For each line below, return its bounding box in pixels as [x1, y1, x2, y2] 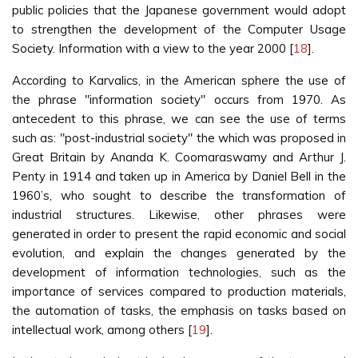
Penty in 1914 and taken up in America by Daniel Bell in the [12, 169, 346, 184]
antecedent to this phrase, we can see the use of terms [12, 111, 346, 126]
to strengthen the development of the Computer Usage [12, 22, 346, 37]
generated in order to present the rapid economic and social [12, 226, 346, 241]
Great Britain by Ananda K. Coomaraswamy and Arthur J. [12, 149, 346, 165]
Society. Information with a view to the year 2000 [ [12, 41, 293, 56]
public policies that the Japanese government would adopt [12, 2, 346, 18]
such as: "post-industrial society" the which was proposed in [12, 130, 346, 145]
